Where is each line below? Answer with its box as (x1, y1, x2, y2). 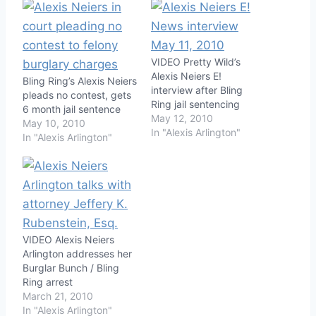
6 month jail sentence (23, 102, 121, 115)
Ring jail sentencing (151, 97, 240, 110)
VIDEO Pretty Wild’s (151, 55, 241, 68)
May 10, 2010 (23, 116, 85, 129)
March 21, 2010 (23, 289, 93, 302)
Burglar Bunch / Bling (23, 261, 119, 274)
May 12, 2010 (151, 111, 213, 124)
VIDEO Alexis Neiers (23, 233, 114, 245)
